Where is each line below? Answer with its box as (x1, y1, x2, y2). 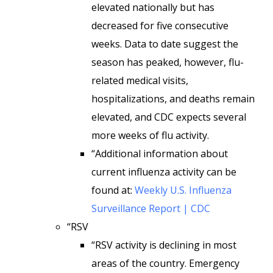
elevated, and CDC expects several (91, 110, 246, 124)
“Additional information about (91, 147, 228, 160)
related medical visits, (91, 74, 188, 87)
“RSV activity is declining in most (91, 238, 236, 252)
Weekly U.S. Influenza (135, 183, 232, 197)
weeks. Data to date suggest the (91, 37, 238, 51)
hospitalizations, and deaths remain (91, 92, 255, 105)
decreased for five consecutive (91, 19, 229, 32)
